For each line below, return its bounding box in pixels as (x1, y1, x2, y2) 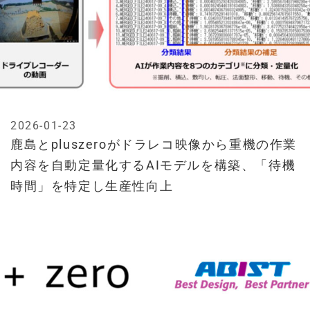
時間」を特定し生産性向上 (10, 179, 174, 194)
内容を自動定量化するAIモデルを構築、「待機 (10, 158, 296, 173)
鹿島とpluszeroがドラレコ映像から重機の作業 (10, 137, 298, 152)
